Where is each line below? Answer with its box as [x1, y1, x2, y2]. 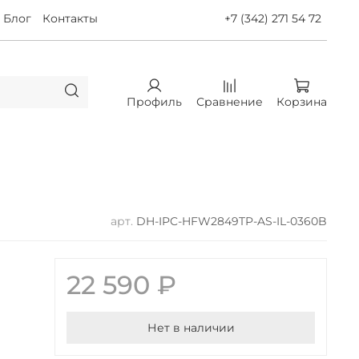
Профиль [127, 95, 182, 110]
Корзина [276, 95, 327, 110]
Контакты [42, 11, 98, 26]
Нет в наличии [147, 320, 235, 335]
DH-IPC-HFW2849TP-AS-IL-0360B [136, 214, 327, 229]
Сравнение [196, 95, 263, 110]
